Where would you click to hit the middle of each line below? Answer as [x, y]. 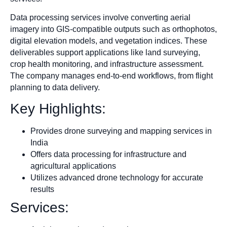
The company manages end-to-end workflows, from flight [111, 75]
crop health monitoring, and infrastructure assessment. [107, 64]
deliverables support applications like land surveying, [105, 52]
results [42, 190]
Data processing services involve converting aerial [100, 17]
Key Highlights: [58, 109]
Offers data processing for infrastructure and [108, 155]
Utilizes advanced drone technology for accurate [117, 178]
